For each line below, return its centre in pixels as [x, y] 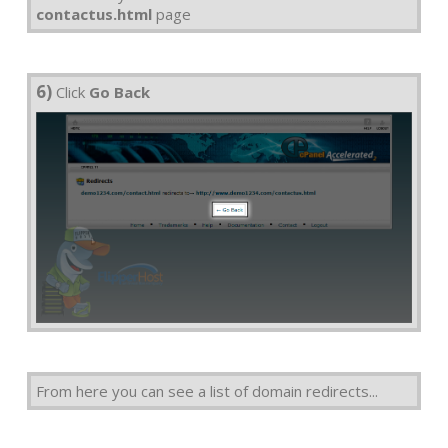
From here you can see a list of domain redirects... [207, 391]
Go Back [119, 91]
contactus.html [94, 13]
